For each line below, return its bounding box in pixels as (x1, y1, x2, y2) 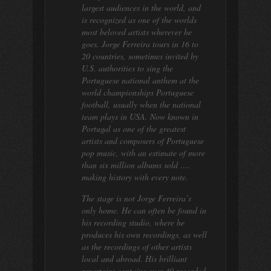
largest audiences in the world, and (82, 2, 201, 13)
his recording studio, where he (82, 217, 184, 228)
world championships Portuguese (82, 87, 194, 98)
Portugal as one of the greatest (82, 123, 186, 134)
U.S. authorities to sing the (82, 62, 173, 74)
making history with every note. (82, 171, 188, 183)
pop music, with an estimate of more (82, 147, 205, 158)
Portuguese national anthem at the (82, 74, 199, 86)
